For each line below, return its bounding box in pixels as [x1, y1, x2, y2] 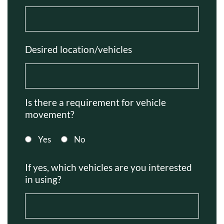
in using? [25, 173, 61, 185]
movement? [25, 108, 74, 120]
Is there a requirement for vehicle [25, 96, 166, 108]
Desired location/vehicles [25, 43, 132, 55]
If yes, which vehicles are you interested [25, 161, 192, 173]
